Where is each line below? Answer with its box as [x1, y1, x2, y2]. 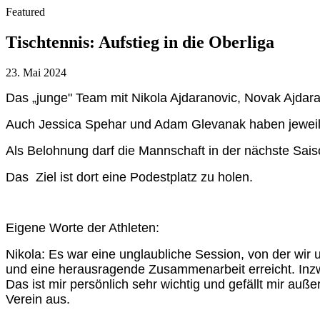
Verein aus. [6, 291, 70, 306]
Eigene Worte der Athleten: [6, 220, 159, 235]
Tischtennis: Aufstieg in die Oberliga [6, 32, 274, 51]
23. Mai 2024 [6, 66, 66, 79]
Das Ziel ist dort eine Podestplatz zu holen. [6, 169, 253, 184]
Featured [6, 6, 45, 18]
